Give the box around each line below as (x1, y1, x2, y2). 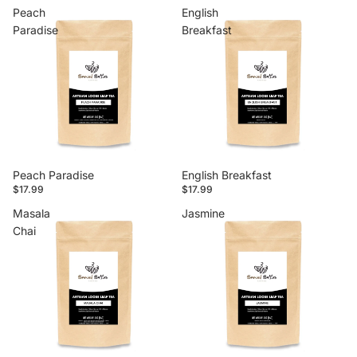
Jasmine (182, 206, 225, 220)
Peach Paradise (13, 167, 94, 182)
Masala (13, 206, 50, 220)
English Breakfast (182, 167, 272, 182)
